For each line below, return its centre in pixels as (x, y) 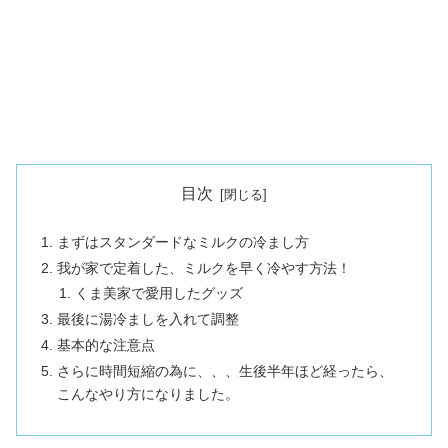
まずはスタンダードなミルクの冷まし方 (183, 241)
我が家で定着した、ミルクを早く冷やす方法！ (204, 267)
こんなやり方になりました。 (148, 394)
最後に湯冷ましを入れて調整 (148, 319)
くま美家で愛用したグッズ (158, 293)
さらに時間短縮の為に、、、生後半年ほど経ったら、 (225, 371)
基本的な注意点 (106, 345)
